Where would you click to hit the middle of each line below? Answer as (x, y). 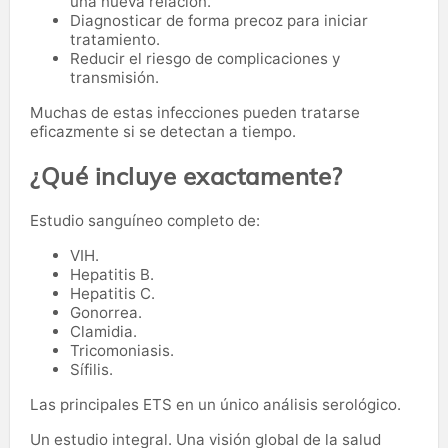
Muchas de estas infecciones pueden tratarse (195, 112)
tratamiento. (115, 39)
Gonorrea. (106, 313)
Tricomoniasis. (122, 351)
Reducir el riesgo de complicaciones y (205, 58)
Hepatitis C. (112, 294)
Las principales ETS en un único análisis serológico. (215, 405)
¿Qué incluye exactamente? (186, 175)
